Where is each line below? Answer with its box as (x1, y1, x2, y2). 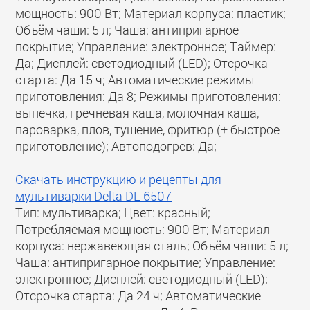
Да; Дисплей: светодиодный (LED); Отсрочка (15, 55, 268, 71)
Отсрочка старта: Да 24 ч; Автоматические (15, 287, 262, 304)
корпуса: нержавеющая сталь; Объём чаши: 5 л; (15, 237, 289, 254)
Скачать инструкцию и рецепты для (15, 171, 222, 188)
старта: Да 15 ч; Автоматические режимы (15, 71, 255, 88)
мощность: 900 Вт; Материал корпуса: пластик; (15, 5, 286, 21)
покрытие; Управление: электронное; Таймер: (15, 38, 277, 55)
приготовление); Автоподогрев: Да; (15, 138, 217, 154)
